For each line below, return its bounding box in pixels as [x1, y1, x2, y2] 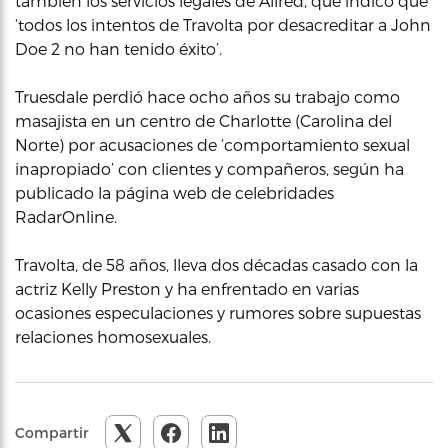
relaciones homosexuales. [15, 327, 211, 346]
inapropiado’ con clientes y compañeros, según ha [15, 159, 404, 178]
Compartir [15, 424, 89, 441]
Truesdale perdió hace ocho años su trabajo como [15, 87, 400, 106]
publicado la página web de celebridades [15, 183, 334, 202]
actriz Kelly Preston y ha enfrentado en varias [15, 279, 359, 298]
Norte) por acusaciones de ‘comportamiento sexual [15, 135, 410, 154]
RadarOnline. [15, 207, 117, 226]
